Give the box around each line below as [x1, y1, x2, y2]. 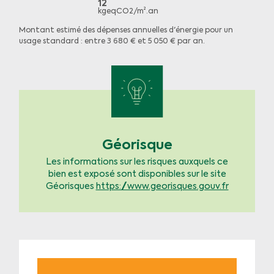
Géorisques [45, 182, 96, 191]
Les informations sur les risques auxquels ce [46, 158, 228, 166]
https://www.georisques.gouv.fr [95, 182, 229, 191]
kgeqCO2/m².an [98, 8, 159, 15]
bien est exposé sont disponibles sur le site [48, 170, 226, 179]
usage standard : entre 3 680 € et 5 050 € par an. [18, 38, 205, 45]
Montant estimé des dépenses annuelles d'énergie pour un [18, 27, 233, 34]
